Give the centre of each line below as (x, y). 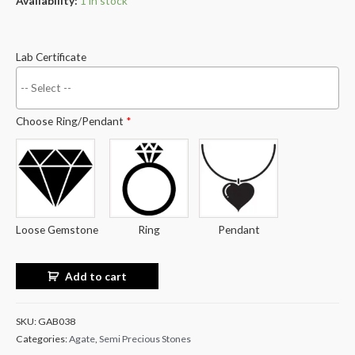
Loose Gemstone (57, 230)
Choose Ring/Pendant (71, 121)
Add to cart (96, 276)
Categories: (42, 339)
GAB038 (57, 322)
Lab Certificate (51, 57)
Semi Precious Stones (145, 339)
